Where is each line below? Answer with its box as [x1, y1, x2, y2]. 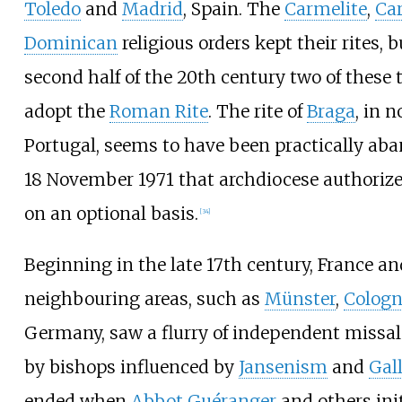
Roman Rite [109, 100, 208, 123]
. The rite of [207, 100, 307, 123]
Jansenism [238, 356, 328, 379]
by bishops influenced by [23, 356, 239, 379]
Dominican [23, 32, 118, 55]
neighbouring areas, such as [23, 288, 265, 310]
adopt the [23, 100, 109, 123]
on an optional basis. [23, 203, 198, 225]
